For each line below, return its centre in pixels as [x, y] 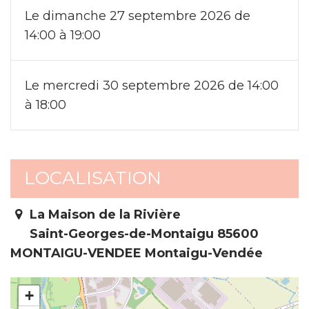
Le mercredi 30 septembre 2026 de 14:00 [152, 85]
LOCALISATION [93, 178]
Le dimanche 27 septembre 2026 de [138, 16]
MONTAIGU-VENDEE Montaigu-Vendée [137, 253]
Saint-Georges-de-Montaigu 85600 [143, 234]
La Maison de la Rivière [104, 215]
